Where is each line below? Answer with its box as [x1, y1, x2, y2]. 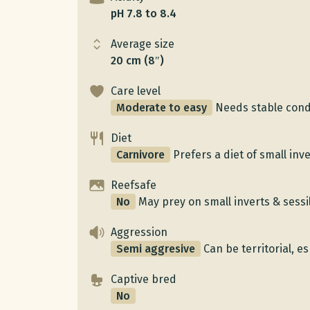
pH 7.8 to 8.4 [111, 7, 176, 21]
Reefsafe [111, 179, 156, 192]
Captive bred [111, 273, 176, 286]
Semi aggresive [116, 242, 195, 256]
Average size [111, 37, 174, 51]
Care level [111, 84, 161, 98]
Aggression [111, 226, 167, 239]
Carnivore [116, 148, 165, 162]
